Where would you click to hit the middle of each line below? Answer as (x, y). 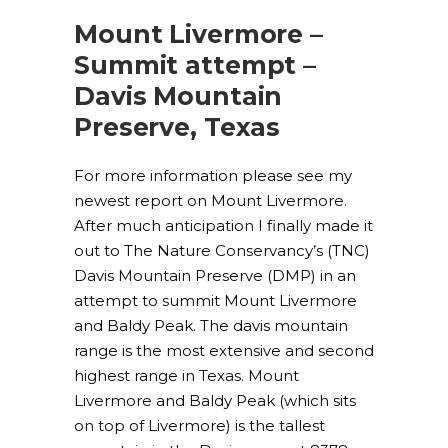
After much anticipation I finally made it (223, 225)
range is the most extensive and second (224, 350)
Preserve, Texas (177, 127)
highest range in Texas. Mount (186, 375)
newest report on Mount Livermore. (212, 200)
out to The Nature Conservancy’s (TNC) (222, 250)
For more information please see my (213, 175)
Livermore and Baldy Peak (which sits (215, 400)
